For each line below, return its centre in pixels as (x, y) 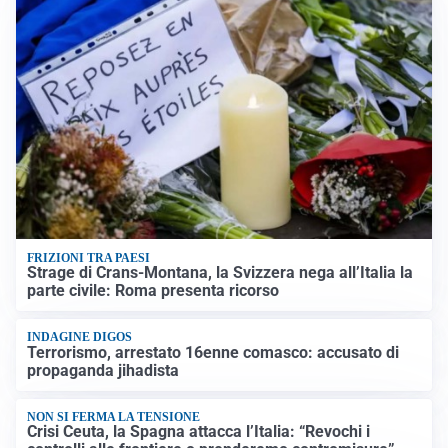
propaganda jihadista (103, 370)
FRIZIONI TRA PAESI (89, 257)
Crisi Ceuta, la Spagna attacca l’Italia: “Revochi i (199, 432)
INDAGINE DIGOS (80, 337)
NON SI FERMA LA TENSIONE (114, 417)
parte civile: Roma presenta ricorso (153, 290)
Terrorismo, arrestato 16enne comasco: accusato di (213, 352)
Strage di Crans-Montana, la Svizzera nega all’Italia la (220, 272)
